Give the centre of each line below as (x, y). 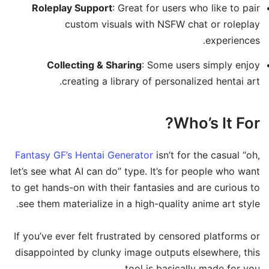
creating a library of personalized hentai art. (161, 81)
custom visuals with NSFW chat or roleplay (162, 24)
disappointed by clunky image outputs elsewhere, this (138, 252)
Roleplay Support (72, 8)
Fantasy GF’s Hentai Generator (84, 155)
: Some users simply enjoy (201, 65)
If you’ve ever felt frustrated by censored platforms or (137, 236)
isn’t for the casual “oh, (207, 155)
